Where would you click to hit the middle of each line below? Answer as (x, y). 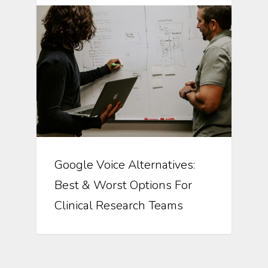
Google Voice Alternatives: (124, 165)
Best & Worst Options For (123, 185)
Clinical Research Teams (118, 205)
